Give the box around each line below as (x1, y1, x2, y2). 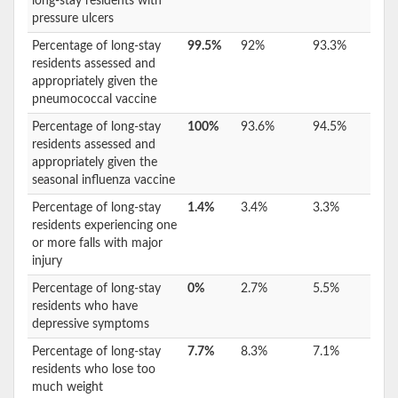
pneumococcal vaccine (32, 92, 156, 107)
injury (32, 254, 62, 268)
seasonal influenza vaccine (32, 173, 175, 187)
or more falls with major (32, 236, 163, 251)
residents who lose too (32, 362, 155, 377)
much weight (32, 380, 103, 394)
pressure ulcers (32, 12, 114, 26)
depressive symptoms (32, 317, 149, 331)
